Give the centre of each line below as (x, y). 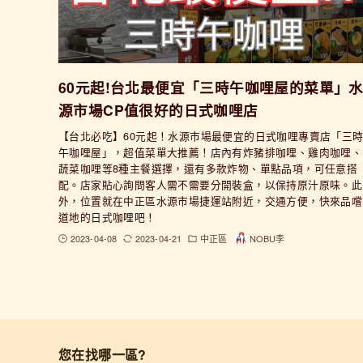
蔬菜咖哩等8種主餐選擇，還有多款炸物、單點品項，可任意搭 (208, 169)
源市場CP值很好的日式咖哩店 (158, 110)
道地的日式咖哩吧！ (107, 217)
